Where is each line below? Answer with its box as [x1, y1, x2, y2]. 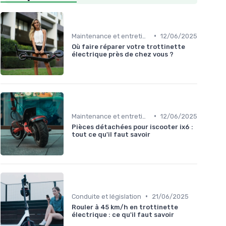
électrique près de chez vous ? [72, 50, 174, 58]
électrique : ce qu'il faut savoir [72, 210, 174, 218]
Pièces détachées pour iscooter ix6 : [72, 123, 193, 131]
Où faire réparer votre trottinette [72, 42, 185, 50]
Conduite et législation [72, 192, 141, 200]
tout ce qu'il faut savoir [72, 130, 150, 138]
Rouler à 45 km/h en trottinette [72, 203, 178, 211]
